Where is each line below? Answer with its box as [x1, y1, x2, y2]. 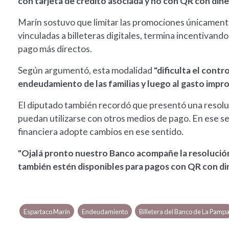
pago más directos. [18, 43, 92, 55]
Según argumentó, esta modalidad [18, 65, 154, 76]
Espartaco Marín [24, 208, 71, 216]
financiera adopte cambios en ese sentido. [18, 126, 184, 138]
